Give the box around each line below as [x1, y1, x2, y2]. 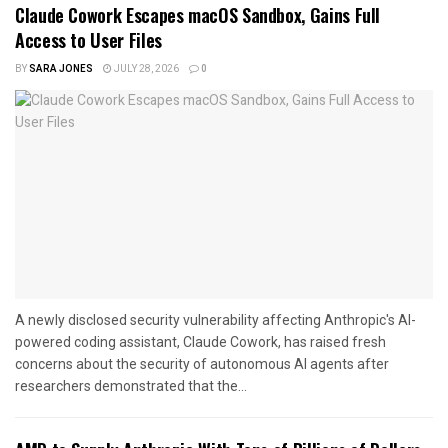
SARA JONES [29, 62, 93, 77]
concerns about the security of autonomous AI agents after [15, 356, 389, 373]
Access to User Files [15, 27, 162, 54]
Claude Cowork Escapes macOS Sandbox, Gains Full [15, 2, 381, 29]
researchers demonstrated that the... [15, 378, 247, 395]
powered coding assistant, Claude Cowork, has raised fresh [15, 334, 386, 351]
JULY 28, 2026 [112, 62, 179, 77]
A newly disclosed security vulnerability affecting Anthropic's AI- [15, 312, 416, 329]
